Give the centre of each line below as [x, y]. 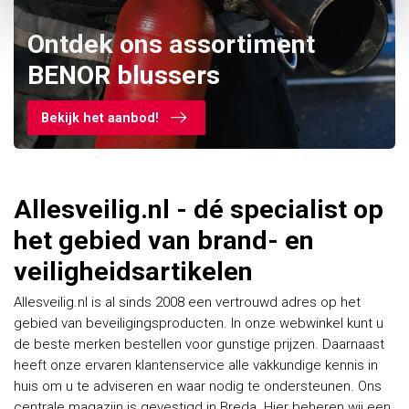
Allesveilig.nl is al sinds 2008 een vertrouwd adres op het [187, 302]
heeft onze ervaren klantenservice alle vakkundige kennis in [196, 365]
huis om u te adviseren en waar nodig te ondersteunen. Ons [198, 386]
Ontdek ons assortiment [171, 44]
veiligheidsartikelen [133, 272]
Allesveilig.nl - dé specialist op [199, 210]
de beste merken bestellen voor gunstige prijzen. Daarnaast [199, 344]
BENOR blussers [124, 75]
